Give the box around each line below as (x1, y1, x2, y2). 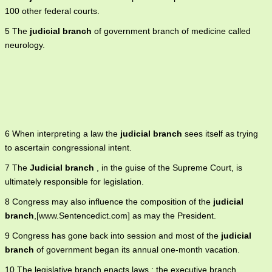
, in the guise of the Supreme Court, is (94, 163, 242, 172)
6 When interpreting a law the (5, 129, 120, 138)
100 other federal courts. (5, 6, 100, 16)
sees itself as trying (182, 129, 258, 138)
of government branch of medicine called (92, 26, 251, 36)
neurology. (5, 40, 45, 50)
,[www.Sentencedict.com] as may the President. (34, 211, 216, 220)
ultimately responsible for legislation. (5, 177, 144, 186)
